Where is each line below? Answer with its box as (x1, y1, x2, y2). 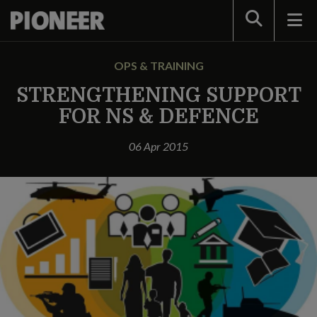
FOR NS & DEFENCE (58, 105, 259, 128)
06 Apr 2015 (129, 139, 188, 153)
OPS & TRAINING (113, 59, 204, 72)
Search (244, 13, 281, 26)
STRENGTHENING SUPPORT (16, 84, 301, 107)
